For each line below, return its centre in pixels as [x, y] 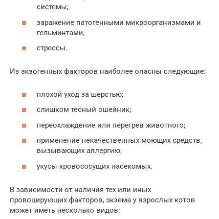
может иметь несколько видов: [65, 210]
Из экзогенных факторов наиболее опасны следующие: [108, 72]
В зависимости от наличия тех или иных [80, 189]
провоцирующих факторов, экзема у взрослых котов [102, 200]
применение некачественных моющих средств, [119, 141]
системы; [53, 7]
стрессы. [52, 48]
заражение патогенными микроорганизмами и [119, 22]
